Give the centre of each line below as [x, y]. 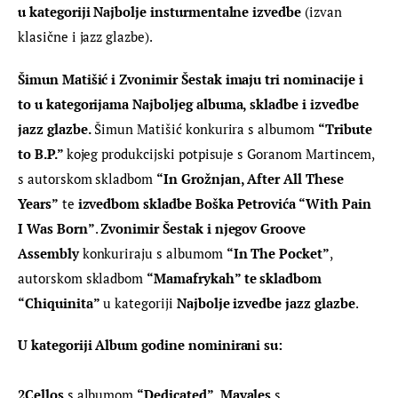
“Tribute [346, 128]
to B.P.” [42, 153]
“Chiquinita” [59, 302]
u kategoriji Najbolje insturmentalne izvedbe [160, 12]
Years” [38, 203]
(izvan [323, 12]
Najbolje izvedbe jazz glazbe [266, 302]
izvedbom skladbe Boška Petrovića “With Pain [226, 203]
